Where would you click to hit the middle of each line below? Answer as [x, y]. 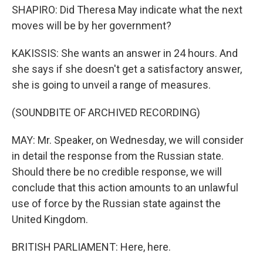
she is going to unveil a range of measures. [111, 85]
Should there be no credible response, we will [117, 172]
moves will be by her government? [92, 26]
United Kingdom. [50, 219]
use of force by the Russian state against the [116, 203]
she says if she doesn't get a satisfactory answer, [127, 69]
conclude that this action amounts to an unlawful [125, 188]
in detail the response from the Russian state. [118, 156]
